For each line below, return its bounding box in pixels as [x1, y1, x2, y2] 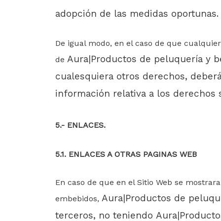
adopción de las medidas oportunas [55, 8, 217, 19]
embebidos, [55, 194, 102, 203]
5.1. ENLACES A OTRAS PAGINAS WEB [55, 149, 197, 159]
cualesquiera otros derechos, [55, 71, 190, 82]
